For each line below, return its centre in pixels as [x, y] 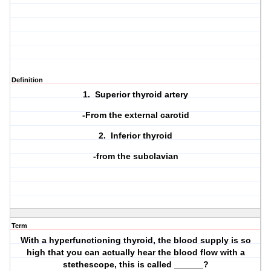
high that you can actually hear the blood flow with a [135, 253]
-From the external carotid [135, 115]
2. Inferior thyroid [136, 136]
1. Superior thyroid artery [136, 95]
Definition [27, 80]
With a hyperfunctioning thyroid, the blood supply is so [135, 240]
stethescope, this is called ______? [135, 265]
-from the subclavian [135, 156]
